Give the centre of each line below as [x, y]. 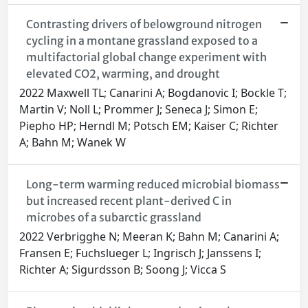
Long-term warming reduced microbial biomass [153, 185]
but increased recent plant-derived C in [129, 201]
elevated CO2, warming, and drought [123, 74]
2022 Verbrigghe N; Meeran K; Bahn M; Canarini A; [149, 237]
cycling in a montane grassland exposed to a [142, 41]
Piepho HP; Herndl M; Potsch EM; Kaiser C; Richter [149, 126]
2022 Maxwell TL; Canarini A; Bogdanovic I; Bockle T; [153, 93]
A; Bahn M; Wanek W [73, 143]
